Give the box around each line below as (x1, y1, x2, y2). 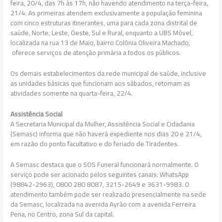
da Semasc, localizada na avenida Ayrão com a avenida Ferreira (10, 197, 196, 211)
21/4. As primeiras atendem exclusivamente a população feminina (10, 6, 203, 20)
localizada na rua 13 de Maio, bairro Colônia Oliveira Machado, (10, 36, 191, 50)
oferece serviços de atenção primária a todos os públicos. (10, 46, 181, 59)
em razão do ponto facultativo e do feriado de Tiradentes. (10, 137, 179, 150)
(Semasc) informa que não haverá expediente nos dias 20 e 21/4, (10, 127, 202, 140)
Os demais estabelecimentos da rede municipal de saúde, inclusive (10, 67, 207, 80)
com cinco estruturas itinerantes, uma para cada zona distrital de (10, 16, 198, 30)
